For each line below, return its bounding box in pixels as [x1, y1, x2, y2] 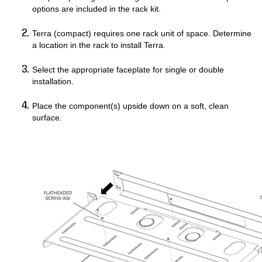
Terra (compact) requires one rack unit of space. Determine [32, 29, 251, 38]
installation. [32, 77, 74, 86]
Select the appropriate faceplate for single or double [32, 65, 224, 74]
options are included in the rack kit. [32, 4, 161, 13]
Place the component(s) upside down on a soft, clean [32, 101, 229, 111]
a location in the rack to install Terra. [32, 40, 166, 50]
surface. [32, 113, 67, 122]
